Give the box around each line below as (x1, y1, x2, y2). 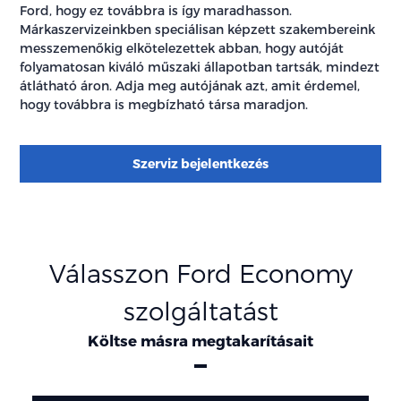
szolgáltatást (123, 295, 278, 325)
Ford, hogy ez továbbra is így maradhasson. (20, 2, 293, 18)
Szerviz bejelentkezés (132, 156, 269, 171)
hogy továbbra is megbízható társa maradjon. (20, 96, 309, 112)
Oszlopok (19, 384, 79, 399)
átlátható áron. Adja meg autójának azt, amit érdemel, (20, 77, 361, 93)
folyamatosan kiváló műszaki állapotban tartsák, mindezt (20, 58, 380, 74)
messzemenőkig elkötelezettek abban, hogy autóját (20, 39, 345, 55)
